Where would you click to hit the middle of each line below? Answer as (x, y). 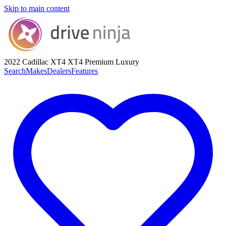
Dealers (59, 71)
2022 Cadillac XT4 (35, 62)
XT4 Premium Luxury (102, 62)
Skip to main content (37, 8)
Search (15, 71)
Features (84, 71)
